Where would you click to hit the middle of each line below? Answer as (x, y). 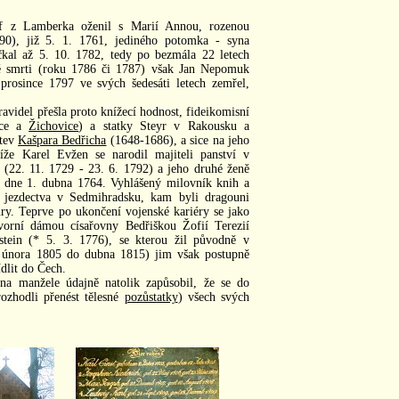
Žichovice (54, 126)
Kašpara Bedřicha (62, 140)
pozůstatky (151, 297)
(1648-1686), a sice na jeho (178, 140)
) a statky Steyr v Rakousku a (164, 126)
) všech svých (213, 297)
